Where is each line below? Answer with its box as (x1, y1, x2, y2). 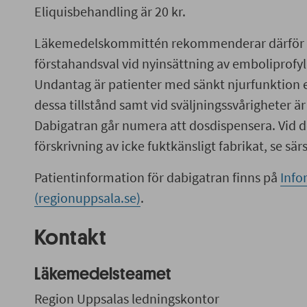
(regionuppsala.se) (34, 189, 140, 206)
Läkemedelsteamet (34, 265, 171, 282)
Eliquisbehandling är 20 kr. (34, 3, 188, 20)
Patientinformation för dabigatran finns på (34, 169, 280, 186)
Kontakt (34, 227, 110, 249)
